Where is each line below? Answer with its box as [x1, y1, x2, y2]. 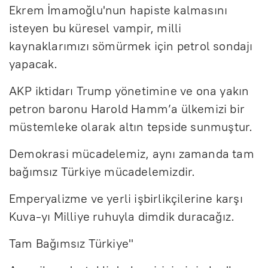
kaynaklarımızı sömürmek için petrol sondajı [9, 38, 253, 53]
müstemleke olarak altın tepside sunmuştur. [9, 119, 253, 134]
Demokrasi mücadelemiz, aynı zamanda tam [9, 146, 254, 161]
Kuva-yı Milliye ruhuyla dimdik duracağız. [9, 209, 235, 224]
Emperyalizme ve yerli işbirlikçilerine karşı [9, 191, 243, 206]
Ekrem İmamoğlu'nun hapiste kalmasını [9, 2, 228, 17]
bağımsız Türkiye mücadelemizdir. [9, 164, 196, 179]
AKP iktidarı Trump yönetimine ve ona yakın [9, 83, 249, 98]
